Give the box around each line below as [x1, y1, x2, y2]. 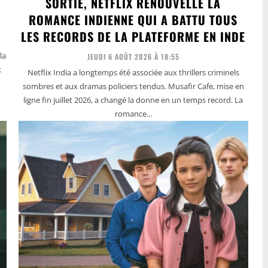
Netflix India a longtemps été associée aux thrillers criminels [27, 67, 239, 78]
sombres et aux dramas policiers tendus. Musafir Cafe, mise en [22, 81, 244, 92]
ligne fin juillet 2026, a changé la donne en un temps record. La [23, 95, 243, 106]
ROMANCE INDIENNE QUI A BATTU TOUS [29, 11, 238, 29]
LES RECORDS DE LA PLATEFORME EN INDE [21, 28, 246, 46]
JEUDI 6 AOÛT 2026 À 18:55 [87, 51, 179, 62]
